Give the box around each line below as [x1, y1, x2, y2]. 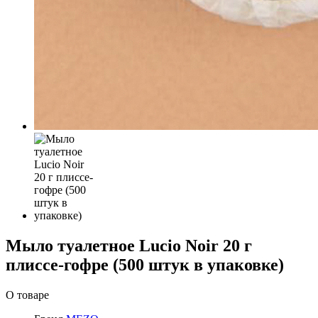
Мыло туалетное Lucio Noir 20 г [6, 236, 252, 255]
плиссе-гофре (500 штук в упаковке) [6, 255, 284, 274]
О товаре [6, 288, 49, 301]
